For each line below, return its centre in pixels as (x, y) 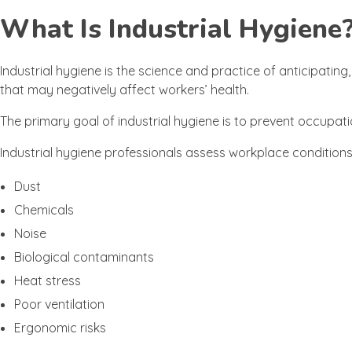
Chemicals (44, 210)
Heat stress (47, 281)
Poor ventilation (59, 304)
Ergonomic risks (60, 328)
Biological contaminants (84, 257)
